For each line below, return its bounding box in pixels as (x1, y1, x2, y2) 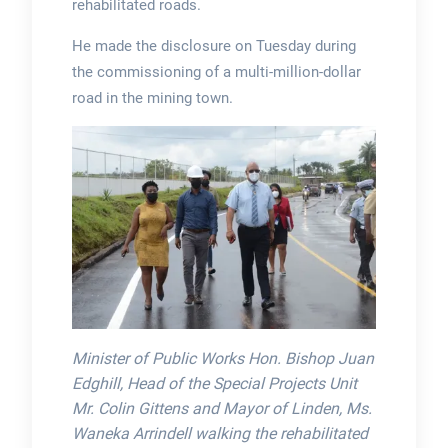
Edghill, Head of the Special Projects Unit (71, 373, 357, 393)
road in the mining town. (71, 88, 233, 107)
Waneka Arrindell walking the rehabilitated (71, 423, 368, 443)
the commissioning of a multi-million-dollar (71, 62, 361, 81)
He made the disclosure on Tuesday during (71, 36, 356, 55)
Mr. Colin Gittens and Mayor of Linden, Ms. (71, 398, 372, 418)
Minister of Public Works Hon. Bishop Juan (71, 348, 374, 368)
